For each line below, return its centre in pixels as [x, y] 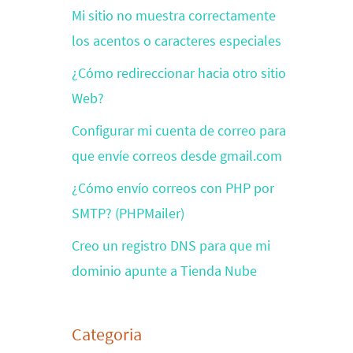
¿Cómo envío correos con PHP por [173, 188]
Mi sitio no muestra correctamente [174, 15]
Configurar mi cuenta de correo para [179, 130]
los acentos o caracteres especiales [176, 41]
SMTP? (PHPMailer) [128, 213]
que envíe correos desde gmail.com [177, 156]
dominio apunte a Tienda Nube [164, 271]
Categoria [107, 334]
